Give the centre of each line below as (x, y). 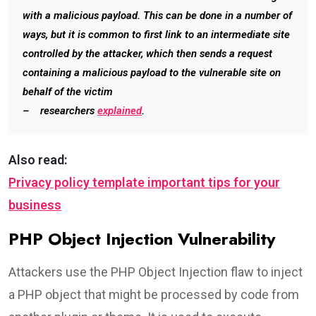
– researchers (60, 110)
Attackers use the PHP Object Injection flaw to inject (156, 272)
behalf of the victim (75, 91)
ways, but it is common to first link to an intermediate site (156, 34)
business (35, 205)
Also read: (38, 159)
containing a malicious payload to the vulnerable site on (152, 72)
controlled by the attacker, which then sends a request (147, 53)
